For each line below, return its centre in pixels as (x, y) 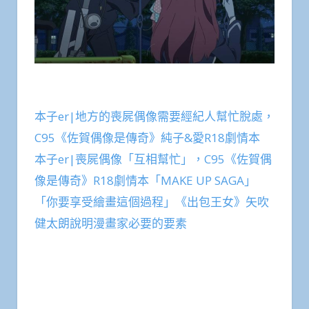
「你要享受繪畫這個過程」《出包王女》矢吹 (152, 201)
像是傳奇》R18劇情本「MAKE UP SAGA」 (145, 180)
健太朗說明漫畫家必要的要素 (111, 223)
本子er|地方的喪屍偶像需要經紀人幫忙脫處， (154, 116)
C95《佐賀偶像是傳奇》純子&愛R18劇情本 (147, 137)
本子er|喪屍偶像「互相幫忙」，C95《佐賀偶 (153, 159)
